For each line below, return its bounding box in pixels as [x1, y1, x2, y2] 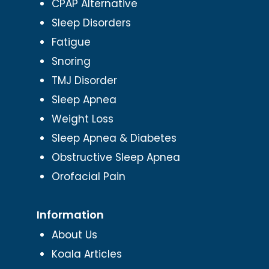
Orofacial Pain [51, 169, 125, 184]
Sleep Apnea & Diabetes [51, 130, 177, 145]
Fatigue [51, 34, 91, 49]
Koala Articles [51, 246, 122, 261]
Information [36, 207, 104, 222]
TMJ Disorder [51, 73, 117, 88]
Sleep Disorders [51, 15, 131, 30]
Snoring [51, 53, 91, 68]
